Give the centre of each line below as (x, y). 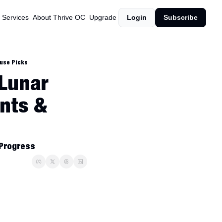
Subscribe (181, 17)
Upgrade (103, 17)
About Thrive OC (59, 17)
